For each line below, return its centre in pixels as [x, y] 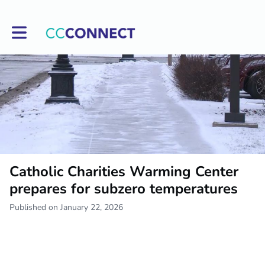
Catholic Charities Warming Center [124, 171]
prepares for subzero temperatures [124, 188]
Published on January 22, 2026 [66, 207]
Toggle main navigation [54, 28]
